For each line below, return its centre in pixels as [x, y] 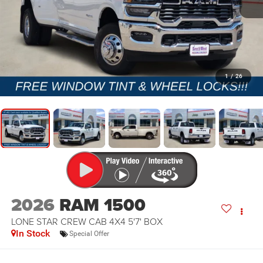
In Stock [33, 234]
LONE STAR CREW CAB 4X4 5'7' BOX [87, 222]
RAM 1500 [102, 205]
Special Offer [89, 233]
